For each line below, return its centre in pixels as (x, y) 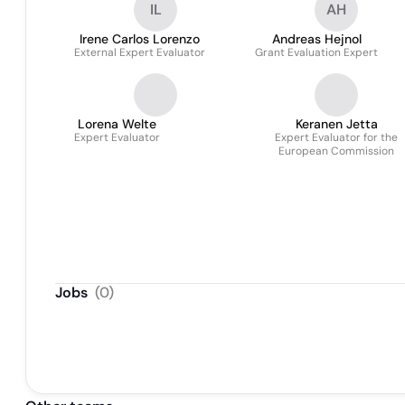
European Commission (336, 151)
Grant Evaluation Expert (316, 52)
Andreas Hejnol (316, 39)
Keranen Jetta (336, 124)
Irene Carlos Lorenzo (140, 39)
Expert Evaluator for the (336, 137)
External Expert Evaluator (140, 52)
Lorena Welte (117, 124)
